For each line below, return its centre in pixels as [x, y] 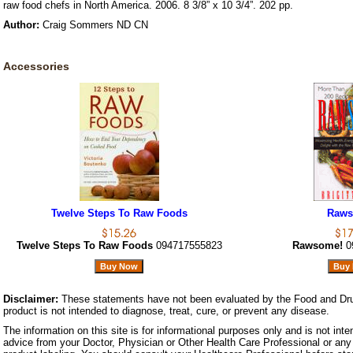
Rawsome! [319, 246]
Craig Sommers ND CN [94, 25]
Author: [21, 25]
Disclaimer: [31, 299]
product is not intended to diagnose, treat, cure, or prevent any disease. [166, 311]
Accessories [36, 67]
